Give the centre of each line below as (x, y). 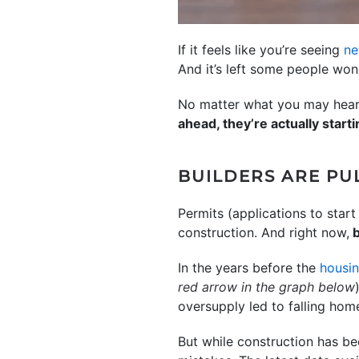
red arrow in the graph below (266, 287)
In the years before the (249, 268)
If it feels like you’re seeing (261, 50)
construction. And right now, (264, 232)
